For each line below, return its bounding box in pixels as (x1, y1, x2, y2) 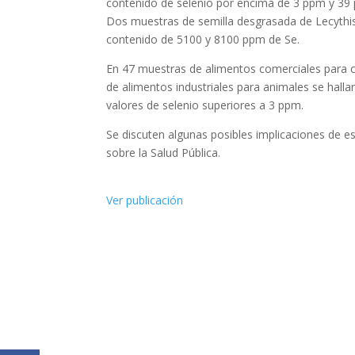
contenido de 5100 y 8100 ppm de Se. (106, 32, 300, 48)
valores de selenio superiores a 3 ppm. (106, 97, 304, 113)
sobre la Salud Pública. (106, 145, 221, 161)
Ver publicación (106, 192, 184, 208)
